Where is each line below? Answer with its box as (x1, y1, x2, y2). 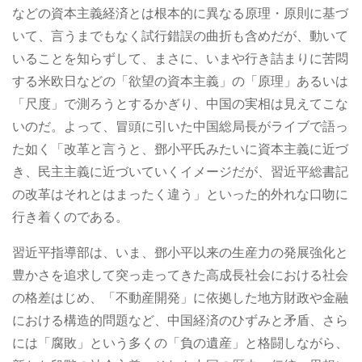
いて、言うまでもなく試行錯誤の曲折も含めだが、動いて (12, 26, 348, 45)
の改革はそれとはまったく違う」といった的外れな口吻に (12, 184, 348, 204)
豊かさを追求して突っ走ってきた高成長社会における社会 (12, 265, 348, 284)
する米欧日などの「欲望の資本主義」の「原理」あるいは (12, 71, 348, 90)
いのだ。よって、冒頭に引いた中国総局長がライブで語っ (12, 116, 348, 136)
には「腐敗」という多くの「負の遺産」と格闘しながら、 (12, 333, 348, 352)
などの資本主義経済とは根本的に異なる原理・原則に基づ (12, 3, 348, 23)
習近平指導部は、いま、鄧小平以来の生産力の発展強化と (12, 242, 348, 262)
